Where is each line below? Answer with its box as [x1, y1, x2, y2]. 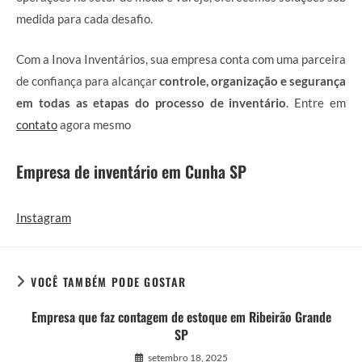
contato [16, 116, 57, 132]
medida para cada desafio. [16, 11, 153, 26]
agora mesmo [57, 116, 131, 132]
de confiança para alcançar [16, 73, 159, 88]
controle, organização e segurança [159, 73, 346, 88]
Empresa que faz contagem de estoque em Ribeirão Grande [31, 307, 331, 326]
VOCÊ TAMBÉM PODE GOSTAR [31, 273, 187, 290]
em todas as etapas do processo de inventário [16, 95, 287, 110]
